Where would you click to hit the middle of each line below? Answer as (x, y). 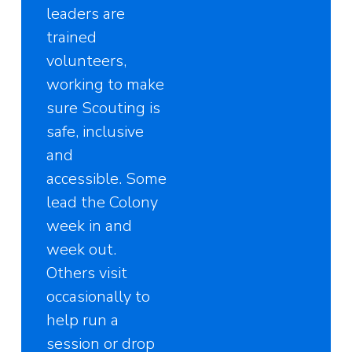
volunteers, (87, 60)
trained (72, 37)
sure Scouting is (104, 108)
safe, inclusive (95, 131)
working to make (106, 84)
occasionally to (99, 296)
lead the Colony (103, 202)
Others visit (87, 273)
